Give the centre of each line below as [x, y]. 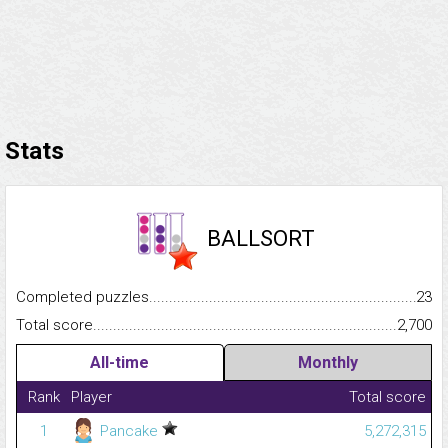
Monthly [327, 363]
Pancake [129, 431]
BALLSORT [261, 239]
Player [91, 397]
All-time [120, 363]
